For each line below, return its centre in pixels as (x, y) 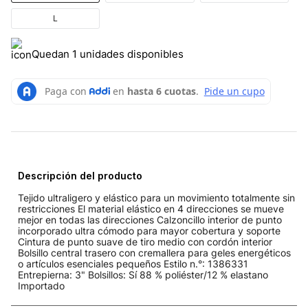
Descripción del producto (80, 175)
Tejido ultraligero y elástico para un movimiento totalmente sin (156, 197)
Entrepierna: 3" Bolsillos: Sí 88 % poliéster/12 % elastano (143, 274)
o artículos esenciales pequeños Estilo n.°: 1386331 (133, 263)
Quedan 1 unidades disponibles (108, 54)
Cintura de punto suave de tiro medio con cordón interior (145, 241)
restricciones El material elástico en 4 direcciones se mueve (151, 208)
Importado (41, 285)
